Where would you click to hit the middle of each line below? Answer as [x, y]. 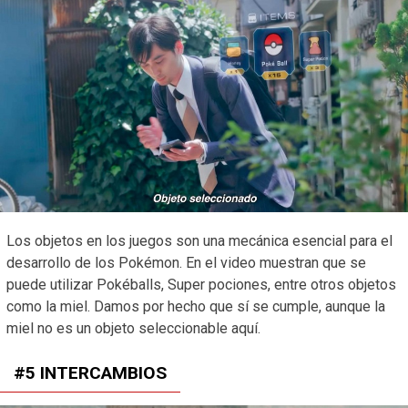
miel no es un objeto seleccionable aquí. [133, 328]
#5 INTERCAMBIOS [90, 372]
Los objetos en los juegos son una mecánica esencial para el [199, 240]
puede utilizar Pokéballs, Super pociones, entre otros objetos [201, 284]
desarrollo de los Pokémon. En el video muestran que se [186, 262]
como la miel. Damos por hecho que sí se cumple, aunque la [196, 306]
